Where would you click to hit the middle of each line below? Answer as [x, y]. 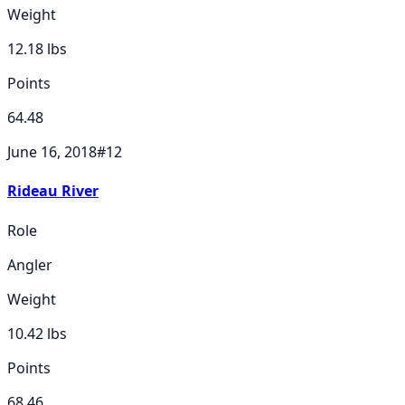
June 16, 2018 [52, 152]
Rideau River [53, 191]
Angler [30, 264]
